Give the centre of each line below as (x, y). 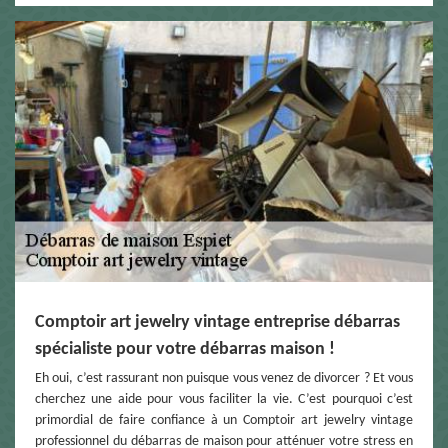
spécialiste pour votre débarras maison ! (185, 350)
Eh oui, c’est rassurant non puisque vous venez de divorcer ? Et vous (224, 379)
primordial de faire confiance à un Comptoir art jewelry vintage (224, 421)
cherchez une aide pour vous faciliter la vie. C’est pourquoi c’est (224, 400)
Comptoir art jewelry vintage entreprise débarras (217, 323)
